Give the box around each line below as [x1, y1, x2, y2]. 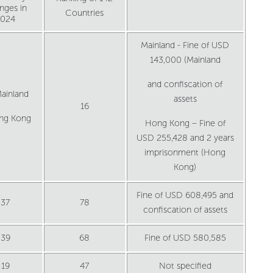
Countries [65, 8, 104, 19]
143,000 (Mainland [149, 55, 221, 66]
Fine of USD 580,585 [144, 233, 226, 244]
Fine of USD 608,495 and [136, 190, 234, 201]
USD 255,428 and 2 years [136, 133, 234, 144]
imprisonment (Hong [144, 147, 226, 158]
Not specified [158, 261, 211, 272]
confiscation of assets [143, 205, 227, 216]
